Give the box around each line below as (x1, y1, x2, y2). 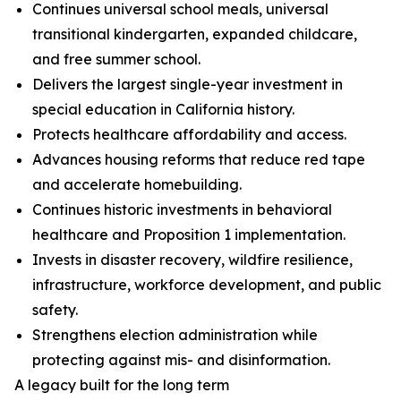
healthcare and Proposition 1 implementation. (32, 226, 346, 244)
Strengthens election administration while (32, 326, 318, 345)
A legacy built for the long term (14, 376, 229, 395)
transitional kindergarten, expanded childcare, (32, 25, 357, 44)
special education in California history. (32, 100, 294, 119)
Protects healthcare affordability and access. (32, 125, 346, 144)
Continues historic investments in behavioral (32, 200, 332, 219)
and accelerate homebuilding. (32, 175, 242, 194)
